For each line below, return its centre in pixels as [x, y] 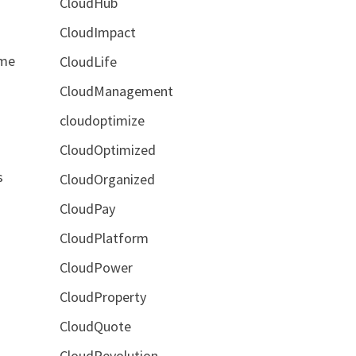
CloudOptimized [107, 149]
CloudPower [96, 267]
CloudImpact [97, 32]
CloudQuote [95, 326]
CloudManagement [116, 91]
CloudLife [88, 61]
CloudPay [87, 208]
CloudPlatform [104, 238]
